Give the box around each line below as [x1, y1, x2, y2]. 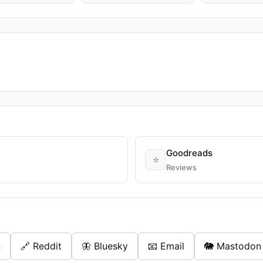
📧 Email [148, 240, 184, 252]
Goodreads [166, 147, 213, 159]
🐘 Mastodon [204, 240, 261, 252]
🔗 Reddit [21, 240, 62, 252]
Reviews [166, 163, 197, 172]
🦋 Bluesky [82, 240, 128, 252]
